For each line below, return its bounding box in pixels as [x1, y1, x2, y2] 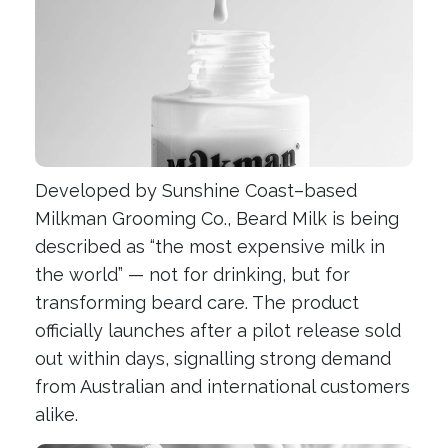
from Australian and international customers [35, 376, 410, 398]
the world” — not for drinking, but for [35, 264, 350, 286]
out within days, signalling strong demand [35, 348, 391, 370]
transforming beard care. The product [35, 292, 359, 314]
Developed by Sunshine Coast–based [35, 180, 357, 202]
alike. [35, 404, 78, 426]
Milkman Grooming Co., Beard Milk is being [35, 208, 399, 230]
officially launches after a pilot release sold [35, 320, 401, 342]
